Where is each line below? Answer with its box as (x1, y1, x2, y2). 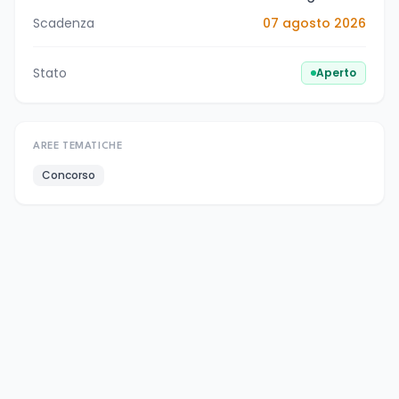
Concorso (42, 167, 95, 183)
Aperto (316, 65, 356, 81)
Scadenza (33, 14, 94, 33)
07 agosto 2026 (263, 14, 366, 33)
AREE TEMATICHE (33, 142, 123, 152)
